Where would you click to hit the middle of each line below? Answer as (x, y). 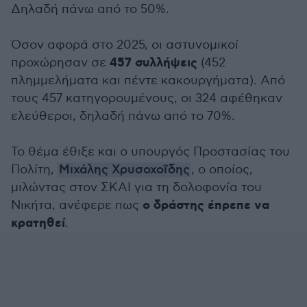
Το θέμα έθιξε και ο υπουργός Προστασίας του (150, 152)
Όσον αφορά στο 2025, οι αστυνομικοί (125, 45)
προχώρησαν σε (60, 63)
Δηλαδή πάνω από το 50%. (90, 9)
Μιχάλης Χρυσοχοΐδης (124, 170)
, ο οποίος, (222, 170)
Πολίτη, (34, 170)
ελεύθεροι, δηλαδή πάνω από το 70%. (123, 116)
